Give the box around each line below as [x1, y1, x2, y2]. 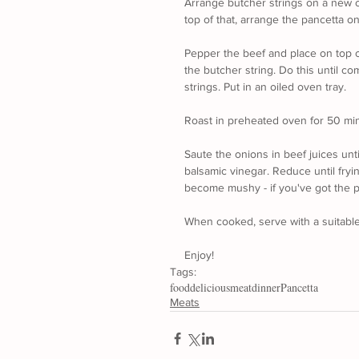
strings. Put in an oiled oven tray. [184, 80, 346, 94]
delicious [190, 280, 230, 296]
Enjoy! [184, 248, 214, 262]
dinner [252, 280, 280, 296]
